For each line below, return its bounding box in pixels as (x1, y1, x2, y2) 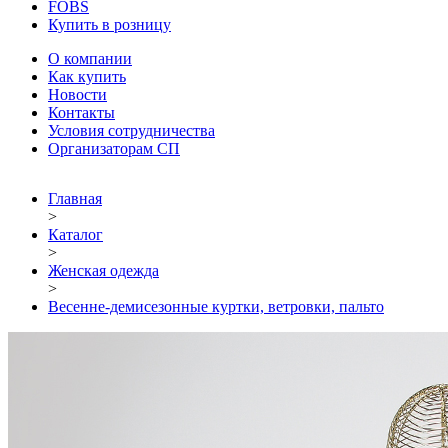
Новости (48, 86, 107, 103)
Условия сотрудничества (48, 122, 215, 139)
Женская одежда (48, 262, 159, 279)
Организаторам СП (48, 140, 180, 157)
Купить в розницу (48, 16, 171, 33)
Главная (48, 190, 102, 207)
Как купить (48, 68, 126, 85)
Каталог (48, 226, 103, 243)
